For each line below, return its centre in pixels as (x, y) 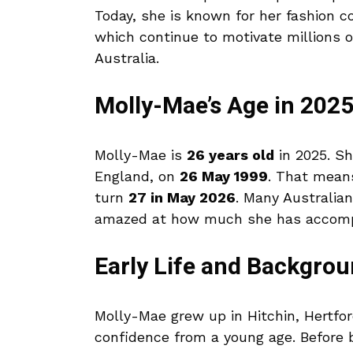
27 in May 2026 (182, 198)
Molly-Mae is (141, 155)
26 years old (230, 155)
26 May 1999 (224, 176)
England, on (137, 176)
